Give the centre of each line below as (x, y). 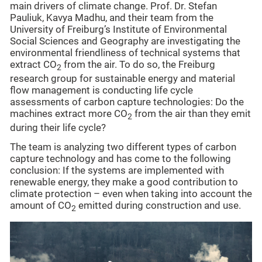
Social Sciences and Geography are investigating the (125, 41)
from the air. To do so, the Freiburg (138, 64)
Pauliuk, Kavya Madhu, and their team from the (112, 18)
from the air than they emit (192, 113)
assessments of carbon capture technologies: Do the (127, 102)
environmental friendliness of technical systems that (125, 53)
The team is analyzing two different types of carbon (123, 147)
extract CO (33, 64)
